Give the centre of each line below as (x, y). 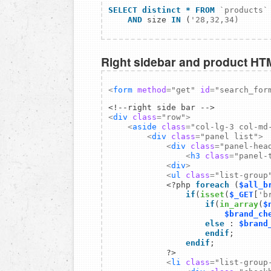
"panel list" (229, 137)
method (152, 90)
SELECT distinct (145, 10)
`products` (244, 10)
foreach (210, 185)
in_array (239, 204)
